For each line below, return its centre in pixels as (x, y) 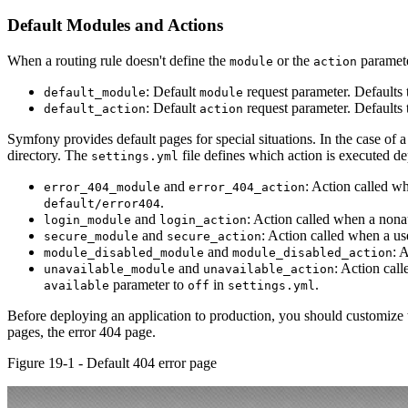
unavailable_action (269, 270)
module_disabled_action (312, 253)
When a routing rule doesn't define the (118, 61)
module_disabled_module (124, 253)
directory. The (49, 156)
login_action (203, 220)
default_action (95, 109)
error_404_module (102, 188)
